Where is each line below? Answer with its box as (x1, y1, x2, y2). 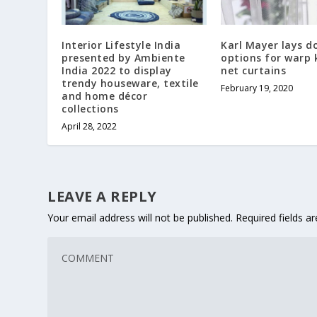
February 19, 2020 (221, 81, 294, 94)
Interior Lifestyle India (62, 38, 181, 52)
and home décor (62, 88, 148, 103)
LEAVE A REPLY (47, 186, 157, 206)
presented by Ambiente (62, 50, 185, 64)
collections (62, 101, 119, 115)
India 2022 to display (62, 63, 172, 77)
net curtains (221, 63, 287, 77)
